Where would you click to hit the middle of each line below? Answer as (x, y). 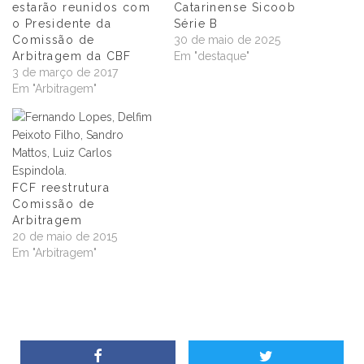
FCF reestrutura (61, 187)
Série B (196, 23)
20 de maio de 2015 (65, 236)
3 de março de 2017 (65, 72)
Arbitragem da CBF (72, 56)
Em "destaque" (212, 56)
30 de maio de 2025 (227, 39)
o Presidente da (62, 23)
